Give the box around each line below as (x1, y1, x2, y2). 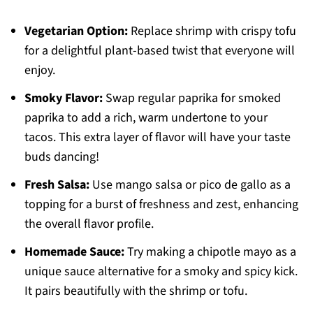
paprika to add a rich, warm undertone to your (24, 109, 268, 127)
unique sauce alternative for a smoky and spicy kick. (24, 263, 298, 281)
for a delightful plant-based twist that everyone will (24, 42, 295, 60)
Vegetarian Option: (24, 22, 128, 41)
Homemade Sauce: (24, 243, 124, 261)
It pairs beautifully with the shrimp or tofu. (24, 282, 247, 300)
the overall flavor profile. (24, 215, 154, 233)
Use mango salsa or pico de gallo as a (89, 176, 291, 194)
